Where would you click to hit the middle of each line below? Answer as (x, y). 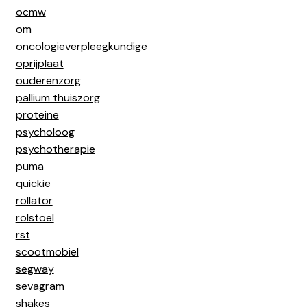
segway (35, 269)
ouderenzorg (48, 80)
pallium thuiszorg (58, 97)
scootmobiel (47, 251)
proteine (37, 114)
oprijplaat (39, 63)
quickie (33, 183)
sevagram (40, 286)
